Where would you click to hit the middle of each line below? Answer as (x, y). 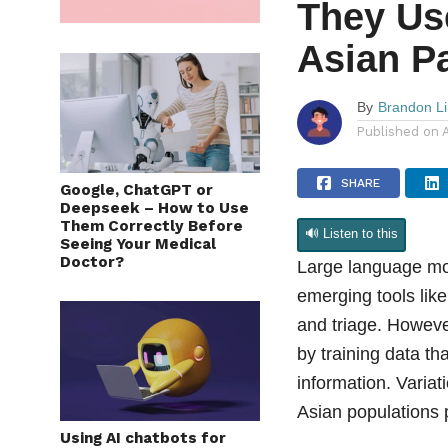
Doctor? (92, 275)
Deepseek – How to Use (154, 221)
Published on (398, 145)
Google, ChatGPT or (136, 203)
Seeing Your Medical (138, 257)
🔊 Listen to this (352, 247)
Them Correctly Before (151, 239)
